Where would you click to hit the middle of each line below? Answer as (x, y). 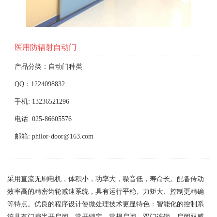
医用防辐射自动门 (46, 47)
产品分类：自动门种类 (48, 67)
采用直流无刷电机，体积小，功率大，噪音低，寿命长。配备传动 (106, 179)
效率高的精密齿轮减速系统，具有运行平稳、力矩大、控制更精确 (106, 192)
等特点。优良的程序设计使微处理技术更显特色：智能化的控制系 (106, 204)
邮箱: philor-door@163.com (54, 136)
